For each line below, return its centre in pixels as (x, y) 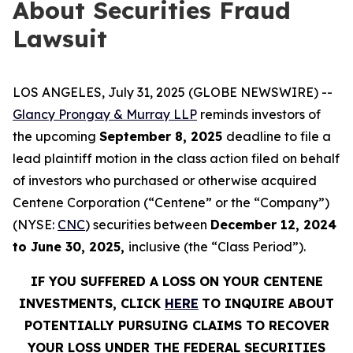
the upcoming (56, 136)
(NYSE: (35, 225)
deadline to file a (279, 136)
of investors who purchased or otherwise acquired (165, 180)
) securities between (148, 225)
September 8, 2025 (163, 136)
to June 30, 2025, (71, 247)
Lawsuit (60, 39)
